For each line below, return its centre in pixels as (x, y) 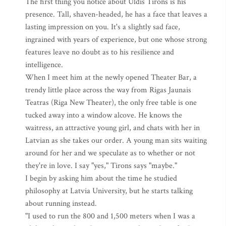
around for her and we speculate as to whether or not (110, 153)
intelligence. (44, 65)
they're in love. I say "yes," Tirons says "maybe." (101, 166)
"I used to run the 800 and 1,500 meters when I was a (110, 216)
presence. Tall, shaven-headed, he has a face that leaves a (116, 14)
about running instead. (61, 204)
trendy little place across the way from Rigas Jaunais (108, 90)
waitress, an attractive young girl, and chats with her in (112, 128)
